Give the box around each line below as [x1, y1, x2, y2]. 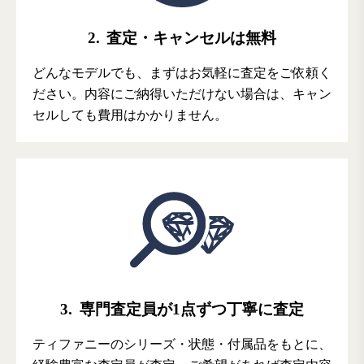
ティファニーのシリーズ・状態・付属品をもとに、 [32, 337, 331, 352]
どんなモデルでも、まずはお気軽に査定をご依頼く [32, 66, 331, 80]
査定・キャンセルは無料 [102, 29, 277, 47]
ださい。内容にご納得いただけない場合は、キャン [32, 87, 331, 102]
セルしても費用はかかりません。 [32, 108, 227, 123]
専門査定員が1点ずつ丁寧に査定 [75, 301, 304, 318]
